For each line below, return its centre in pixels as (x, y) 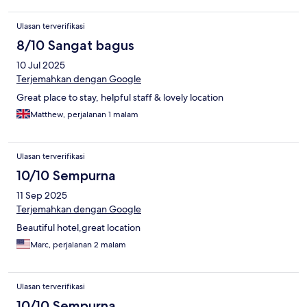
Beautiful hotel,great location (78, 228)
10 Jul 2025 (41, 65)
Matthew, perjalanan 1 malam (84, 115)
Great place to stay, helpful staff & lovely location (120, 98)
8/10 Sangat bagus (75, 46)
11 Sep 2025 (42, 196)
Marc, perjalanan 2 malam (78, 245)
